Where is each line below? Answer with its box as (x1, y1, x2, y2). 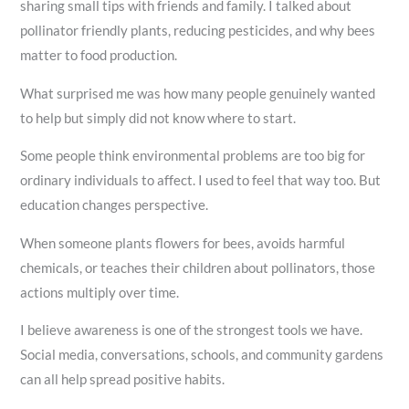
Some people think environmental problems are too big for (20, 148, 366, 164)
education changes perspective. (20, 197, 209, 214)
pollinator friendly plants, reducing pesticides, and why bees (20, 23, 376, 39)
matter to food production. (20, 47, 178, 64)
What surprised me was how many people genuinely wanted (20, 85, 376, 101)
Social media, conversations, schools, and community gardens (20, 347, 384, 363)
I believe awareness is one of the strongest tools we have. (20, 322, 363, 339)
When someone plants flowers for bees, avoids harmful (20, 235, 346, 251)
